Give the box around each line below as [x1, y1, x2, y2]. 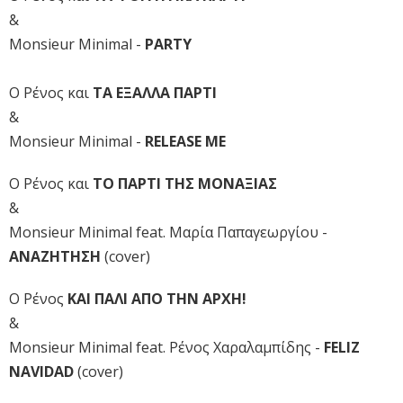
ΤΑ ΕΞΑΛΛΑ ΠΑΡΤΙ [93, 83, 217, 103]
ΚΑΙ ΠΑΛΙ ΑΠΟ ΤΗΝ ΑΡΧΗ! [67, 289, 246, 309]
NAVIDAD [9, 362, 77, 382]
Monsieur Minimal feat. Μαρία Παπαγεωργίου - [9, 222, 327, 243]
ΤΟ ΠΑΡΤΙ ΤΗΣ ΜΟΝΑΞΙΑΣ [93, 174, 277, 194]
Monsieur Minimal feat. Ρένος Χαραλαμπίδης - [9, 337, 324, 358]
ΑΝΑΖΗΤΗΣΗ [9, 246, 104, 267]
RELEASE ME [145, 131, 226, 152]
